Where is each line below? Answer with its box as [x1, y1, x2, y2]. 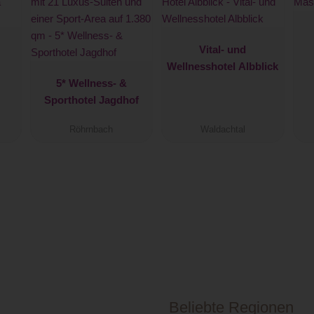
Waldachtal [200, 125, 245, 135]
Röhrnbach [69, 125, 114, 135]
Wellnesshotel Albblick [167, 60, 279, 72]
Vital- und [199, 43, 247, 55]
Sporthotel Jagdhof [43, 93, 139, 106]
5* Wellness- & [55, 76, 127, 89]
